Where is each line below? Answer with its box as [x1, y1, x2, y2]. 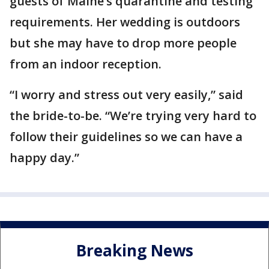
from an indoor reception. [10, 55, 162, 72]
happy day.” [10, 149, 79, 166]
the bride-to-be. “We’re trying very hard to [10, 107, 256, 124]
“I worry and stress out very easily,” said [10, 86, 243, 103]
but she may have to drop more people [10, 34, 237, 51]
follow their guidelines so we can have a [10, 128, 243, 145]
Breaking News [76, 240, 193, 262]
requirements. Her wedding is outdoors [10, 13, 240, 30]
